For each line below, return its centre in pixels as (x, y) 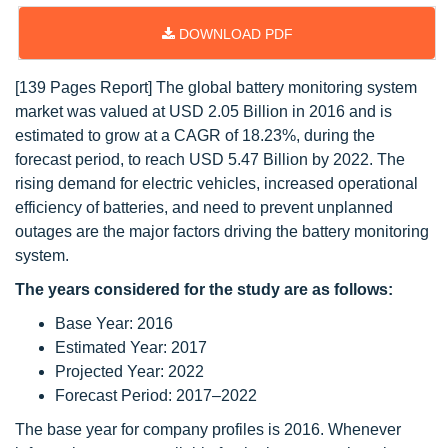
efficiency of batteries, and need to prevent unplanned (204, 207)
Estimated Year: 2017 (131, 347)
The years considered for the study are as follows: (204, 289)
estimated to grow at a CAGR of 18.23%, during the (195, 135)
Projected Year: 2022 (129, 371)
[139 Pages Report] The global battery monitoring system (216, 87)
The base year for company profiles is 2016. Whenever (208, 429)
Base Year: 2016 (114, 323)
